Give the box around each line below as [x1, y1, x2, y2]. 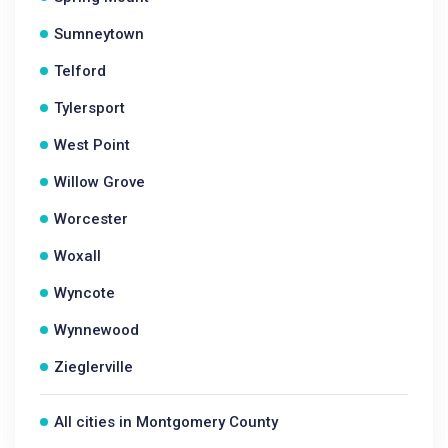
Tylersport [54, 99, 125, 117]
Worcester [54, 210, 128, 228]
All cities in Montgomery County [54, 413, 278, 431]
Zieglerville [54, 358, 133, 376]
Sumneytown [54, 25, 144, 43]
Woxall [54, 247, 101, 265]
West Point [54, 136, 130, 154]
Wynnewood [54, 321, 139, 339]
